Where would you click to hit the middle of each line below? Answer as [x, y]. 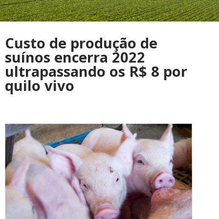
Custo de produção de [81, 43]
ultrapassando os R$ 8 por [96, 71]
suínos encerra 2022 [75, 57]
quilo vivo [40, 86]
